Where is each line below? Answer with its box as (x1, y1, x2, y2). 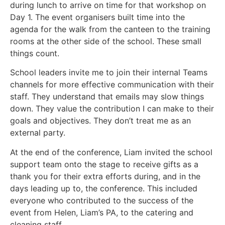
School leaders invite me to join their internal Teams (10, 67, 207, 78)
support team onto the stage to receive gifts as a (10, 159, 198, 169)
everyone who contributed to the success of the (10, 195, 193, 205)
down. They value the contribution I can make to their (10, 103, 214, 114)
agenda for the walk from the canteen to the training (10, 24, 210, 34)
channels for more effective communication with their (10, 79, 214, 90)
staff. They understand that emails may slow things (10, 91, 204, 102)
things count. (10, 48, 59, 58)
